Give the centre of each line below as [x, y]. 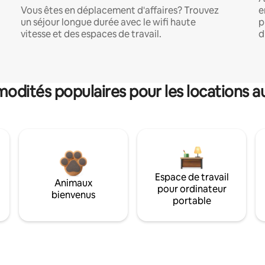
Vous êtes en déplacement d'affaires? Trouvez [119, 10]
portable [192, 201]
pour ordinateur [192, 189]
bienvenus [73, 195]
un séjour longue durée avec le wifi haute [108, 22]
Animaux [73, 183]
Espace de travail [192, 177]
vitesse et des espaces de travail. [91, 34]
